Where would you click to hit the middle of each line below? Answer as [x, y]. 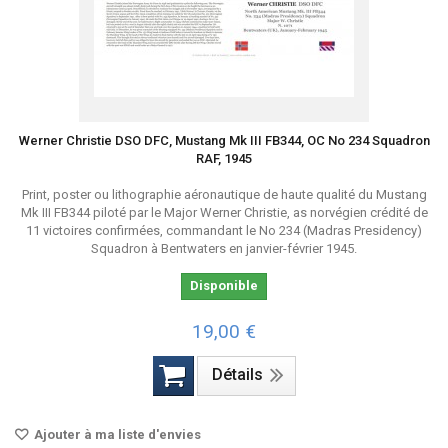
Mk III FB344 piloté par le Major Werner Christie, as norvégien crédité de [224, 212]
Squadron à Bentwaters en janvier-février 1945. [224, 248]
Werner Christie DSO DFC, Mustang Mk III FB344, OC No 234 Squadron [224, 140]
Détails [237, 374]
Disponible [224, 285]
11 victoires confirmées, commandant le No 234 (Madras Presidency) [224, 230]
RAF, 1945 [224, 158]
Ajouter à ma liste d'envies [116, 434]
